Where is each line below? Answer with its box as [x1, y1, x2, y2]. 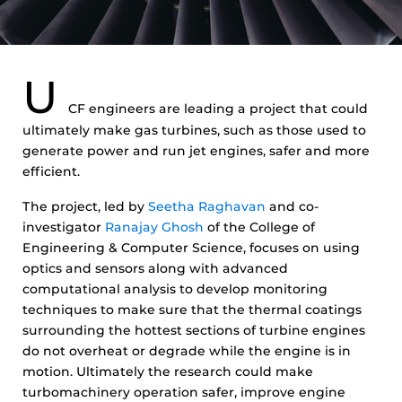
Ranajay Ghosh [105, 219, 204, 235]
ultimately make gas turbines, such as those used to [22, 122, 366, 138]
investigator [22, 219, 105, 235]
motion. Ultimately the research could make [22, 363, 313, 380]
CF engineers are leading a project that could [68, 100, 368, 117]
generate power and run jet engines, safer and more [22, 143, 370, 159]
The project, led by [22, 198, 148, 214]
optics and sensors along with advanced [22, 260, 288, 276]
